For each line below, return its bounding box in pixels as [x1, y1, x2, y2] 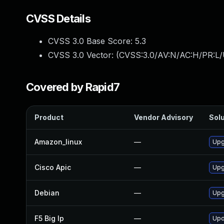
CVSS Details [26, 12, 90, 25]
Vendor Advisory [134, 113, 193, 121]
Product [34, 113, 63, 121]
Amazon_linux [34, 137, 82, 146]
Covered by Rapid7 [26, 80, 120, 93]
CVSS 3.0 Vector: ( [48, 50, 119, 60]
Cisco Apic [34, 163, 71, 171]
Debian [34, 188, 59, 197]
